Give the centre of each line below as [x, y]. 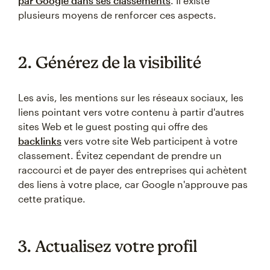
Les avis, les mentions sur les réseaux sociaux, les [131, 97]
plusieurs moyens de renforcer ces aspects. [117, 15]
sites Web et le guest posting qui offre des [113, 126]
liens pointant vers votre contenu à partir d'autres [131, 112]
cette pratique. [52, 199]
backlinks [40, 141]
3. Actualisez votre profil [108, 246]
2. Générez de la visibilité [110, 62]
